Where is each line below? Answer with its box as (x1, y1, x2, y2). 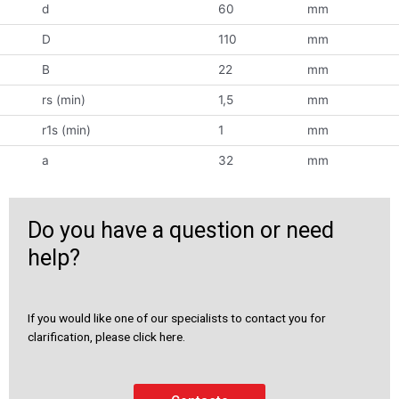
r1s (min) (41, 122, 91, 137)
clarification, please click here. (28, 329, 185, 344)
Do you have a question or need (28, 216, 334, 243)
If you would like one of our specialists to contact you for (28, 310, 326, 325)
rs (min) (41, 92, 85, 107)
